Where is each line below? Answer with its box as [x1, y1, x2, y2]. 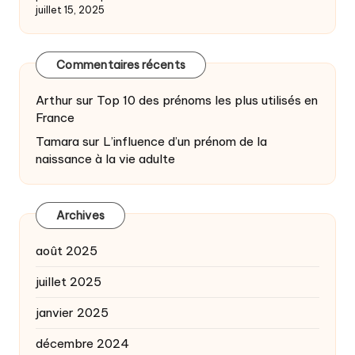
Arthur [36, 92, 73, 108]
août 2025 [36, 242, 97, 258]
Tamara [36, 133, 79, 149]
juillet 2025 [36, 273, 101, 289]
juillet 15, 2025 [36, 3, 105, 16]
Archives [56, 208, 105, 223]
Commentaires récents [56, 58, 185, 73]
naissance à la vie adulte [36, 151, 175, 166]
